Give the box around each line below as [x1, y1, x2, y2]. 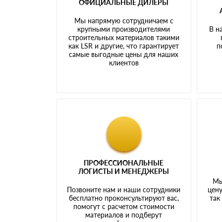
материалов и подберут [85, 210, 163, 219]
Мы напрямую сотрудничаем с [74, 16, 173, 25]
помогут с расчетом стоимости [73, 202, 174, 211]
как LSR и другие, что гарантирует [68, 41, 179, 50]
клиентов [109, 58, 139, 67]
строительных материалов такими [68, 33, 179, 42]
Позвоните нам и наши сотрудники [67, 185, 181, 194]
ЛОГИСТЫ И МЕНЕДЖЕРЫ [78, 166, 169, 175]
